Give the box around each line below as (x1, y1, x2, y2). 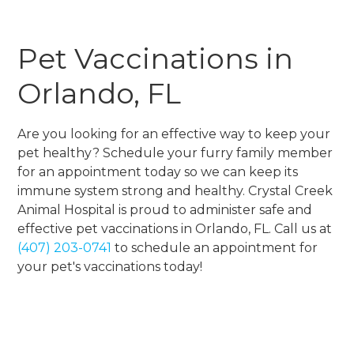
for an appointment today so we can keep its (17, 164, 299, 179)
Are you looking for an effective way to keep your (17, 126, 331, 141)
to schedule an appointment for (111, 239, 318, 255)
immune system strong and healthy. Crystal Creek (17, 183, 333, 198)
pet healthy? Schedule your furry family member (17, 145, 333, 160)
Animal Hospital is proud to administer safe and (17, 201, 313, 217)
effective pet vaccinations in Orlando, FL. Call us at (17, 220, 333, 236)
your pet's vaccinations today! (17, 258, 203, 274)
